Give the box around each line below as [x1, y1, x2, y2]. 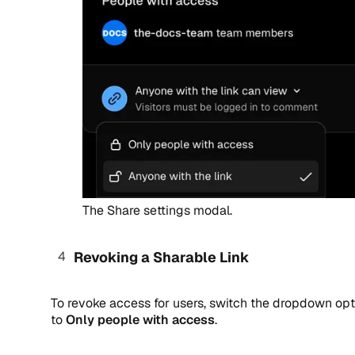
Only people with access [66, 311, 215, 329]
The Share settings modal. [82, 201, 232, 219]
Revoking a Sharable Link [73, 247, 250, 266]
